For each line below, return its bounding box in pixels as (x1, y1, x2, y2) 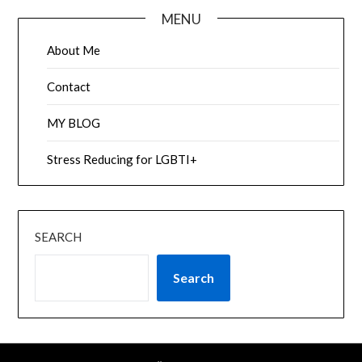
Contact (47, 79, 91, 95)
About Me (47, 43, 101, 58)
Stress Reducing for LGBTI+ (47, 152, 198, 167)
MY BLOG (47, 116, 101, 131)
